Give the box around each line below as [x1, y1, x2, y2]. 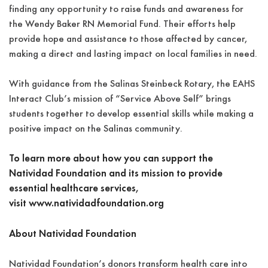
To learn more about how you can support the [9, 154, 213, 165]
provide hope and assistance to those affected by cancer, [9, 34, 247, 45]
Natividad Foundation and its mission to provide [9, 169, 223, 179]
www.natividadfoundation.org [29, 199, 164, 209]
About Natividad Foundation [9, 229, 139, 239]
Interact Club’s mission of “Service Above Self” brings [9, 94, 231, 105]
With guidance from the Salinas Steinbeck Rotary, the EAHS [9, 79, 255, 90]
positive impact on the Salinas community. [9, 124, 182, 135]
